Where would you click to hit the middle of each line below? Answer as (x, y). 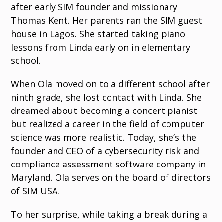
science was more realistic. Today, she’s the (104, 137)
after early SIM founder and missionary (94, 7)
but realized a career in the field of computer (108, 124)
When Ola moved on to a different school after (111, 84)
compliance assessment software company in (109, 164)
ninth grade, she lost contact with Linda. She (107, 97)
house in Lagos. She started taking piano (98, 34)
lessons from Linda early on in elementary (101, 47)
